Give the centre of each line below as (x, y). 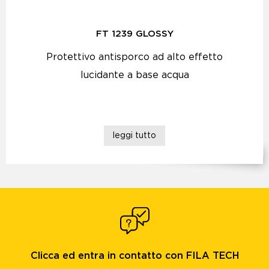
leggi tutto (134, 136)
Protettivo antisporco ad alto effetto (134, 57)
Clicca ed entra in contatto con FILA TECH (134, 256)
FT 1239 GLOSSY (134, 34)
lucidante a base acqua (134, 75)
